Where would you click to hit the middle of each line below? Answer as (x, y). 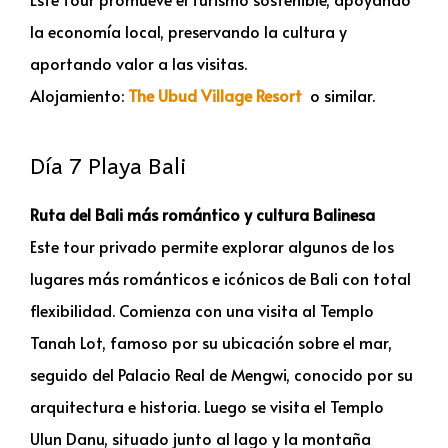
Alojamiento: (79, 94)
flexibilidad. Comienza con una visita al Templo (202, 309)
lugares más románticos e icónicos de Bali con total (220, 277)
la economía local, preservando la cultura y (188, 30)
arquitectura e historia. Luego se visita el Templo (207, 405)
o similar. (342, 94)
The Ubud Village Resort (219, 94)
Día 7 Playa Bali (108, 164)
